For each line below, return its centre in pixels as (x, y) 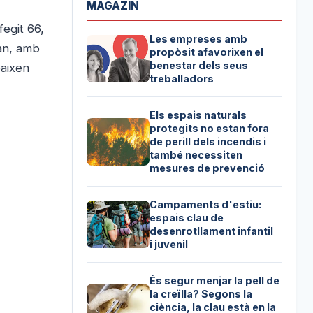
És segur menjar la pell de (215, 281)
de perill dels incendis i (208, 142)
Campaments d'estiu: (206, 205)
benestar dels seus (199, 66)
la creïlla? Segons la (201, 294)
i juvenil (169, 245)
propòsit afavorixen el (207, 52)
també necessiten (196, 155)
